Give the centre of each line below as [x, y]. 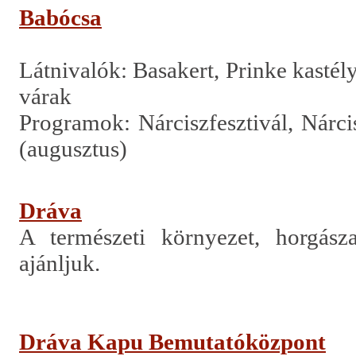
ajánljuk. [60, 263]
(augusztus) [73, 149]
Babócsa [60, 17]
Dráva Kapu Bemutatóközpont [172, 342]
